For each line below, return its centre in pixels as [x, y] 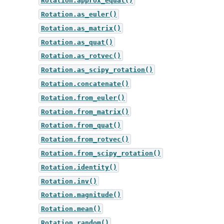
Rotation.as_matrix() [81, 28]
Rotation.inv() [69, 181]
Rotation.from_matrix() [85, 112]
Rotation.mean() [71, 209]
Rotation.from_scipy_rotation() [101, 153]
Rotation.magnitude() [81, 195]
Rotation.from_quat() [81, 125]
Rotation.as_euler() [79, 14]
